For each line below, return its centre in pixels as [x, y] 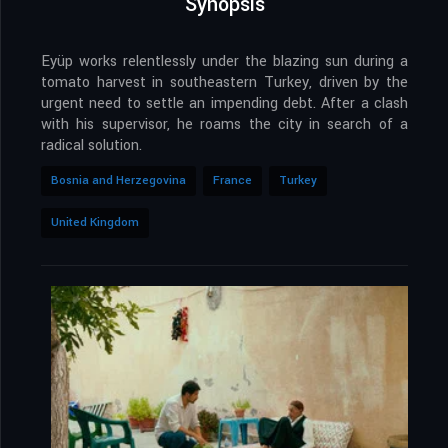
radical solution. [91, 145]
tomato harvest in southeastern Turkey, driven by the [224, 82]
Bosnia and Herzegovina [118, 180]
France [232, 180]
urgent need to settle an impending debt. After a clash [224, 103]
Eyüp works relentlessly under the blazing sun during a [224, 61]
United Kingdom [95, 222]
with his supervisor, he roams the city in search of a [224, 124]
